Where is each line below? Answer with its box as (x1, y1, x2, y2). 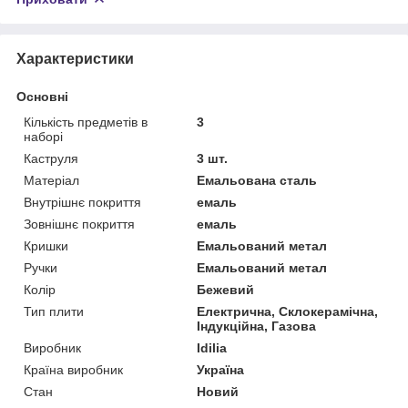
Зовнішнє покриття (24, 216, 135, 231)
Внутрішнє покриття (24, 194, 141, 209)
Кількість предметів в (24, 114, 148, 129)
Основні (16, 88, 68, 104)
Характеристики (16, 50, 134, 66)
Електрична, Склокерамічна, (197, 303, 379, 319)
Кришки (24, 238, 68, 253)
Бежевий (197, 281, 255, 297)
